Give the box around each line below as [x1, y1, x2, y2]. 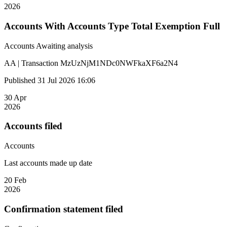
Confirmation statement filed [4, 203, 123, 214]
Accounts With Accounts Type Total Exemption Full [4, 21, 220, 32]
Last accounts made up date [4, 159, 92, 168]
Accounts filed [4, 121, 62, 132]
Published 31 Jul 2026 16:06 [4, 75, 95, 85]
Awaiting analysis [36, 41, 93, 50]
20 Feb [4, 176, 26, 185]
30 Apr [4, 93, 26, 102]
